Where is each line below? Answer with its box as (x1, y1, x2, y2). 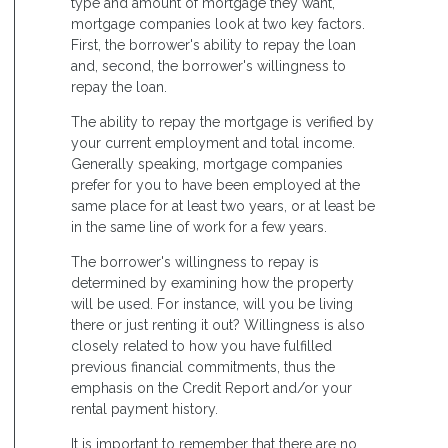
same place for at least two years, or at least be (71, 197, 375, 214)
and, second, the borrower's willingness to (71, 57, 346, 74)
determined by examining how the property (71, 274, 354, 291)
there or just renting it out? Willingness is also (71, 316, 365, 333)
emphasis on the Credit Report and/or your (71, 379, 352, 396)
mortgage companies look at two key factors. (71, 15, 365, 32)
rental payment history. (71, 400, 218, 417)
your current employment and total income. (71, 134, 355, 151)
